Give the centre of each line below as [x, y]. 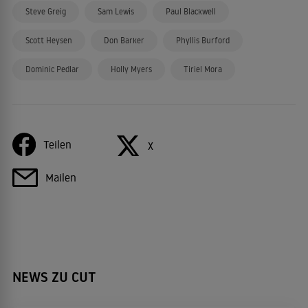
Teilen [57, 144]
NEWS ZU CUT [54, 277]
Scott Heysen [49, 40]
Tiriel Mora [203, 69]
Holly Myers [131, 69]
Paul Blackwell [191, 11]
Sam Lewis [116, 11]
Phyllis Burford [203, 40]
